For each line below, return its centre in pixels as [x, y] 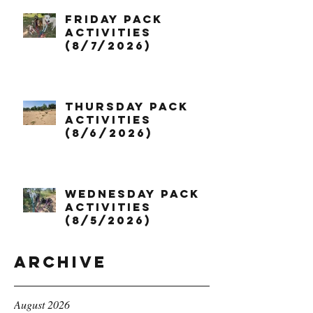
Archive [60, 262]
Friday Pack [114, 19]
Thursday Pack [127, 106]
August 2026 [42, 304]
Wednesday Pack [132, 194]
